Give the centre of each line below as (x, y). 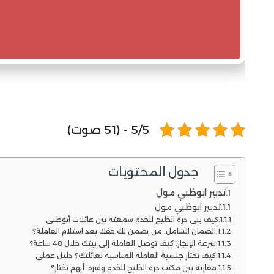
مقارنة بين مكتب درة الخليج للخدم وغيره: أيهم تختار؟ (133, 268)
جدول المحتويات (153, 172)
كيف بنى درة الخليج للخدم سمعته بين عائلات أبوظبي (132, 219)
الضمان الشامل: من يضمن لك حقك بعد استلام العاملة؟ (124, 231)
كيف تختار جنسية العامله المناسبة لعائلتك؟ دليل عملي (125, 255)
